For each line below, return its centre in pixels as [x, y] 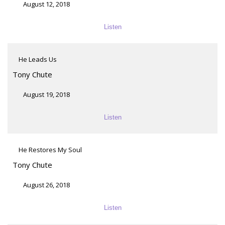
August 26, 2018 [46, 185]
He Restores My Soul [50, 149]
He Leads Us [38, 59]
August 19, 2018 [46, 94]
